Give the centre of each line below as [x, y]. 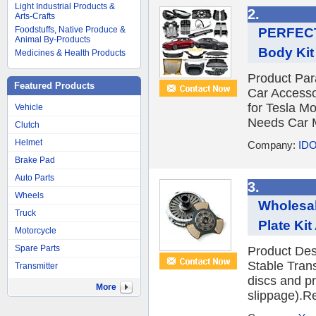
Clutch [27, 125]
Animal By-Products [53, 39]
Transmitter [36, 266]
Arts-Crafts [35, 16]
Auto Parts [35, 178]
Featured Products [54, 86]
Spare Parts [37, 248]
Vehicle [29, 107]
